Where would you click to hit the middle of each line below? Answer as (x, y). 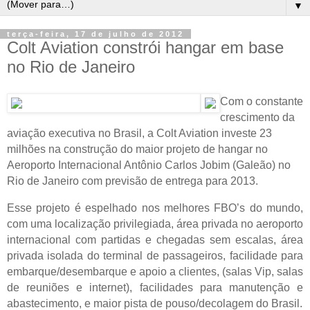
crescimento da (257, 117)
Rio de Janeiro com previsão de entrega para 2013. (133, 181)
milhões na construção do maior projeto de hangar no (137, 149)
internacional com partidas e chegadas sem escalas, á (147, 239)
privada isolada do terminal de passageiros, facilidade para (155, 255)
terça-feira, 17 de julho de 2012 (95, 34)
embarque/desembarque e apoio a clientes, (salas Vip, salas (155, 271)
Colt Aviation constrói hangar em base (145, 47)
